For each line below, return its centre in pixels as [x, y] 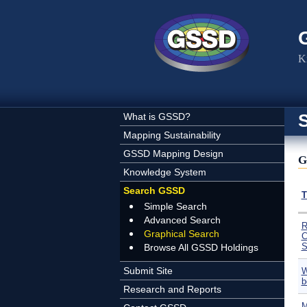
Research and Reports [172, 289]
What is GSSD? [157, 116]
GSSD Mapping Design [173, 153]
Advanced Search [182, 220]
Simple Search [175, 206]
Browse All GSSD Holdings [201, 247]
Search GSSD [154, 191]
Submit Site [148, 271]
